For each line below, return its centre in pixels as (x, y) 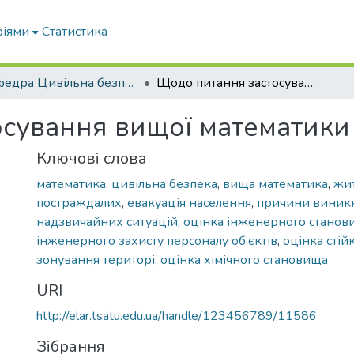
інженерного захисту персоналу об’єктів (157, 241)
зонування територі (96, 260)
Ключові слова (92, 158)
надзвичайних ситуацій (107, 222)
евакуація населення (189, 203)
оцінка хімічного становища (244, 260)
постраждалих (79, 203)
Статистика (75, 32)
